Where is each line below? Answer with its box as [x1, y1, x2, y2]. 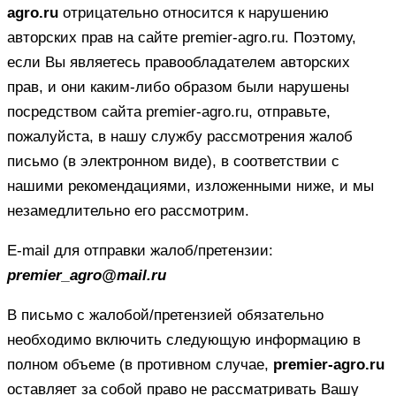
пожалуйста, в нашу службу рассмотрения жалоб [7, 127, 353, 145]
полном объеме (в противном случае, [7, 355, 273, 373]
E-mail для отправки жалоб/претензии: [7, 241, 273, 259]
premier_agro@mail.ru [7, 266, 166, 284]
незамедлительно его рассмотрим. [7, 202, 249, 219]
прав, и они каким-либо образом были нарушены [7, 78, 349, 95]
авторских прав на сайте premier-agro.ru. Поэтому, [7, 28, 356, 46]
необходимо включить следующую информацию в [7, 331, 361, 348]
